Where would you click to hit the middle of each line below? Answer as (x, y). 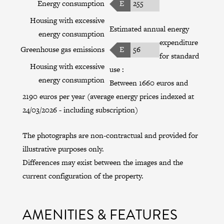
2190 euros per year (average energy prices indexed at (108, 96)
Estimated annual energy (149, 28)
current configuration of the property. (83, 175)
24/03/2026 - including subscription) (80, 109)
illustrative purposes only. (63, 148)
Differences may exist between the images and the (102, 162)
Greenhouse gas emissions (62, 49)
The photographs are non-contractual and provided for (110, 135)
